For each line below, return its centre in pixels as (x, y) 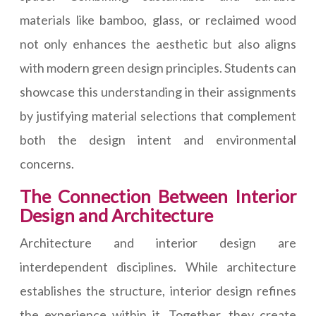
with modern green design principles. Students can (158, 68)
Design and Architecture (116, 215)
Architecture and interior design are (158, 243)
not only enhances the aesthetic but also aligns (158, 44)
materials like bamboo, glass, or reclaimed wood (158, 20)
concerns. (47, 164)
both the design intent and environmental (158, 140)
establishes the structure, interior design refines (158, 291)
